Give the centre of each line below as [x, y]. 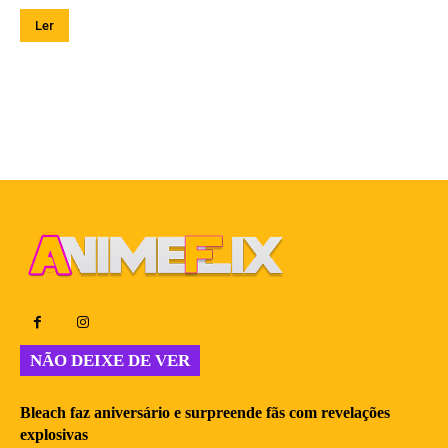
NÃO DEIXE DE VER [110, 361]
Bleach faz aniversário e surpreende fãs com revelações [205, 413]
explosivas [54, 435]
